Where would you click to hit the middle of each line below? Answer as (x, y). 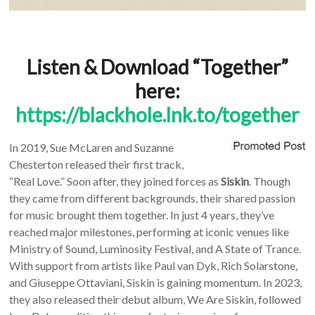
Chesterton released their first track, (97, 165)
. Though (270, 181)
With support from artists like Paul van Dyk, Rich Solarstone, (154, 266)
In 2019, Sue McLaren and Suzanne (92, 148)
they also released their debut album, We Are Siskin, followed (155, 300)
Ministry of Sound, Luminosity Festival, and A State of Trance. (155, 249)
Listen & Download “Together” (157, 67)
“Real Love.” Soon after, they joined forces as (115, 181)
